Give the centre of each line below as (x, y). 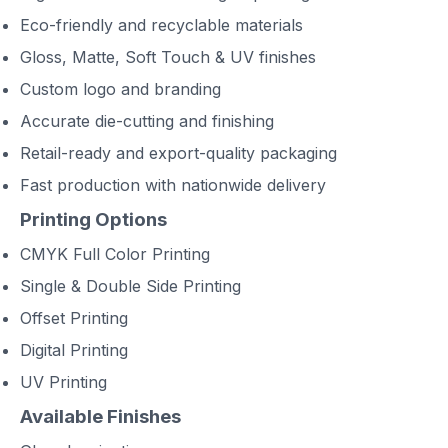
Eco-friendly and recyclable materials (161, 25)
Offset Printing (74, 318)
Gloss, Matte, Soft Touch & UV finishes (168, 57)
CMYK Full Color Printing (115, 254)
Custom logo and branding (120, 89)
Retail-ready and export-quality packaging (178, 153)
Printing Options (93, 220)
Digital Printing (74, 350)
